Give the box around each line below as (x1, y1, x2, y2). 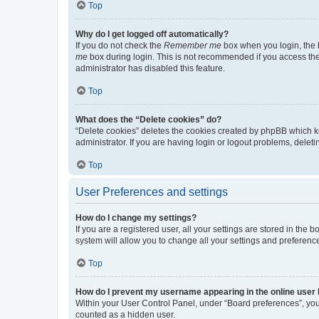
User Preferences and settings (75, 185, 228, 198)
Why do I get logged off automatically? (75, 28, 229, 39)
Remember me (164, 40, 221, 51)
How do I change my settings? (75, 212, 197, 223)
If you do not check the (75, 40, 164, 51)
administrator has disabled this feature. (75, 63, 225, 73)
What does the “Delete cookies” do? (75, 114, 221, 125)
